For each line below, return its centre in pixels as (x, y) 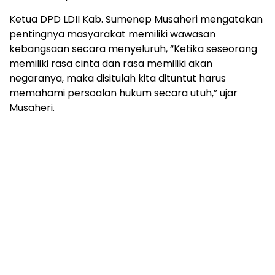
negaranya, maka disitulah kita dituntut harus (118, 78)
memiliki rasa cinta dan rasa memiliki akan (111, 63)
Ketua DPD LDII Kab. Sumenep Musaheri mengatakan (136, 19)
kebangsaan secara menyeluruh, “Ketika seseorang (133, 48)
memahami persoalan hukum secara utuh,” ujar (123, 93)
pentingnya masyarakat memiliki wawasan (112, 34)
